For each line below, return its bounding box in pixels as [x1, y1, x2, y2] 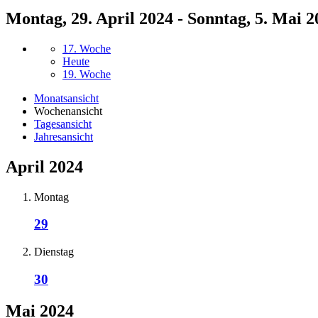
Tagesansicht [34, 117, 92, 130]
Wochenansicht [34, 104, 102, 117]
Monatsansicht [34, 92, 99, 104]
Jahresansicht [34, 130, 93, 143]
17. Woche [62, 42, 111, 55]
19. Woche [62, 67, 111, 80]
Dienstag [34, 246, 74, 258]
